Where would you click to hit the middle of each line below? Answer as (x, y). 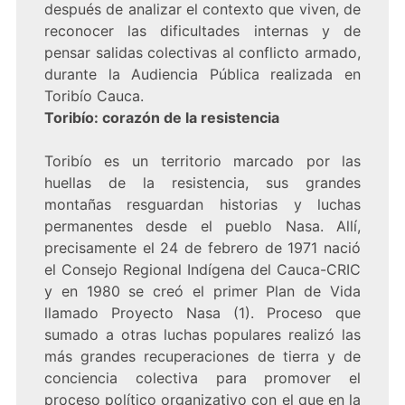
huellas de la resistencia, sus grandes (202, 183)
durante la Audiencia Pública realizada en (202, 75)
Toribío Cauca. (94, 96)
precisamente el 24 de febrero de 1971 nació (202, 248)
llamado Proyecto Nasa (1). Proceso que (202, 313)
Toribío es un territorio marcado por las (202, 161)
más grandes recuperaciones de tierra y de (202, 357)
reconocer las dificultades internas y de (202, 31)
